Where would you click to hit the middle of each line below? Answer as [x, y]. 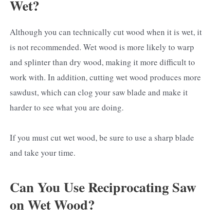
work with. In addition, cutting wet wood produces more [105, 77]
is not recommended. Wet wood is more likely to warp [102, 47]
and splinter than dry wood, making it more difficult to [102, 62]
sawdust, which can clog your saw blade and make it [99, 92]
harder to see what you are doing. [67, 107]
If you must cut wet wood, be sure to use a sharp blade [102, 137]
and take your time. [43, 152]
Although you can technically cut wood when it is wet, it [106, 32]
